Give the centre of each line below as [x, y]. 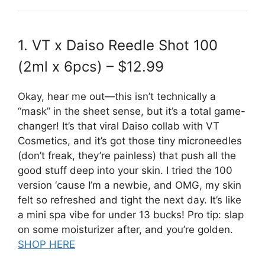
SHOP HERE [46, 244]
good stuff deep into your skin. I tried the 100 [125, 170]
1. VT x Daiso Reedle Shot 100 [118, 45]
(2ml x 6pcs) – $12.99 [91, 66]
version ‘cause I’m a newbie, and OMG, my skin [130, 185]
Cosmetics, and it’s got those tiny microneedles [130, 140]
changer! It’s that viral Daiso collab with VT [119, 126]
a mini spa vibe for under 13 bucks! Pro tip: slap [131, 214]
